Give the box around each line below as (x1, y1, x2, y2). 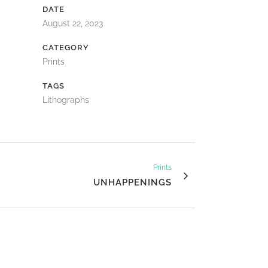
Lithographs (42, 95, 89, 105)
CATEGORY (42, 43, 89, 53)
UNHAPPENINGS (93, 177, 172, 188)
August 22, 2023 (42, 19, 103, 29)
